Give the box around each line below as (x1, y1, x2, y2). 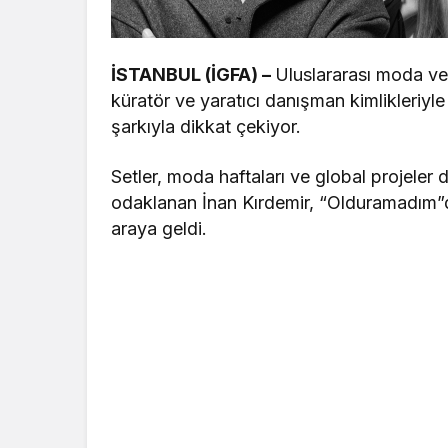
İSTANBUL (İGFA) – (111, 63, 276, 85)
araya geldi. (111, 217, 208, 239)
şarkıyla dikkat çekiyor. (111, 115, 302, 137)
